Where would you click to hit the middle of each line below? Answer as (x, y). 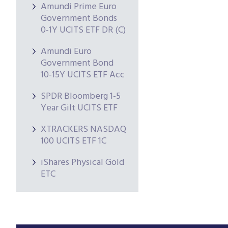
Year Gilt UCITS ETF (79, 108)
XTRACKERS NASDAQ (83, 130)
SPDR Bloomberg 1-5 (81, 96)
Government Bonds (79, 19)
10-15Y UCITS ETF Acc (83, 75)
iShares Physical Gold (82, 163)
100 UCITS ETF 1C (74, 141)
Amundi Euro (66, 52)
